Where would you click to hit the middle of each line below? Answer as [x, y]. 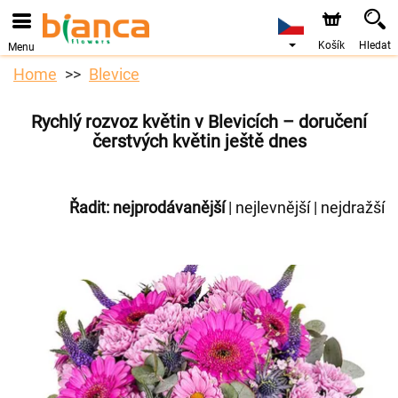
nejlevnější [273, 207]
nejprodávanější [169, 207]
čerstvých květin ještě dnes [199, 141]
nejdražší [353, 207]
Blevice [114, 74]
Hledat [375, 45]
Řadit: [89, 207]
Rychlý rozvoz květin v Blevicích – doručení [199, 122]
